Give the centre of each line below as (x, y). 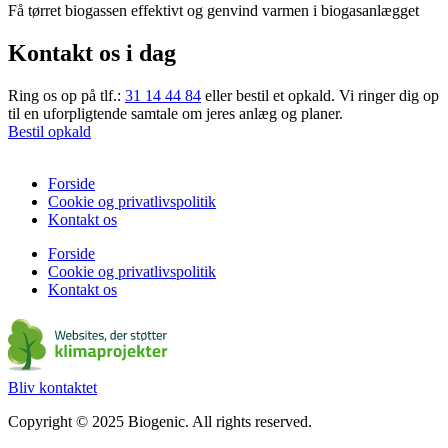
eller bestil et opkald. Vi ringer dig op (320, 95)
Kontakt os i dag (92, 52)
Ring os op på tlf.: (66, 95)
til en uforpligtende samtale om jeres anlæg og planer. (175, 113)
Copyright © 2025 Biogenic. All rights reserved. (160, 421)
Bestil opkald (49, 131)
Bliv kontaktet (52, 387)
